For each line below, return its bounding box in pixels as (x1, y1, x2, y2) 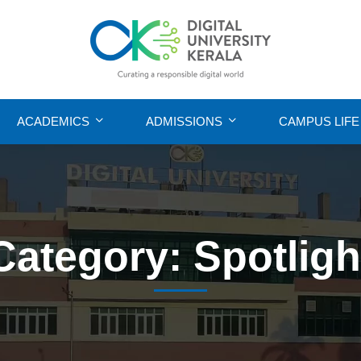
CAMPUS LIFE (279, 114, 359, 128)
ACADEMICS (17, 114, 89, 128)
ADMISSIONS (146, 114, 222, 128)
